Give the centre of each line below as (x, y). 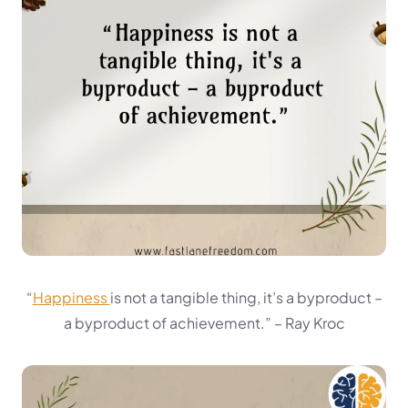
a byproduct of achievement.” (168, 323)
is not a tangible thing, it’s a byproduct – (246, 297)
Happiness (71, 297)
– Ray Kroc (309, 323)
